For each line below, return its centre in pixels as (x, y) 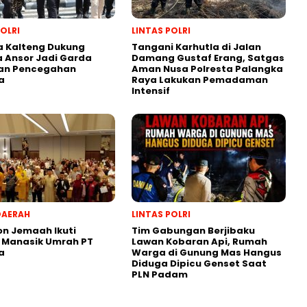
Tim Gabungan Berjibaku (193, 230)
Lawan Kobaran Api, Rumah (199, 241)
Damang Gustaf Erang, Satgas (208, 58)
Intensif (151, 90)
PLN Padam (160, 274)
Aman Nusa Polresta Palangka (207, 69)
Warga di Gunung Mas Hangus (207, 252)
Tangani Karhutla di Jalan (196, 47)
